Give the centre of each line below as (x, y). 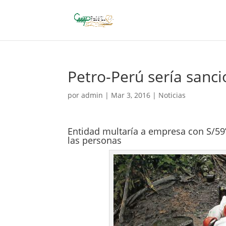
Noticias (172, 95)
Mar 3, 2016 (131, 95)
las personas (95, 140)
